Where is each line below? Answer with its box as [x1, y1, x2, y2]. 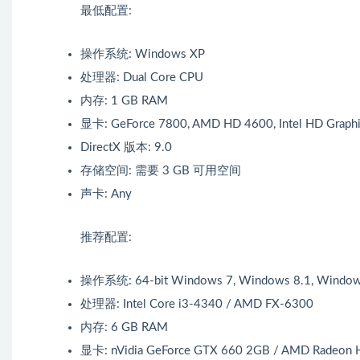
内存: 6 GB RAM [80, 321, 168, 333]
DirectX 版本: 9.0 [80, 141, 172, 153]
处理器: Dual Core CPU [80, 71, 203, 84]
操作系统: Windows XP [80, 47, 205, 60]
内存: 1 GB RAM [80, 94, 168, 107]
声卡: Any [80, 187, 132, 200]
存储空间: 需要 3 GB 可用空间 [80, 164, 241, 177]
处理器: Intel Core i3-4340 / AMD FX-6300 [80, 297, 313, 310]
